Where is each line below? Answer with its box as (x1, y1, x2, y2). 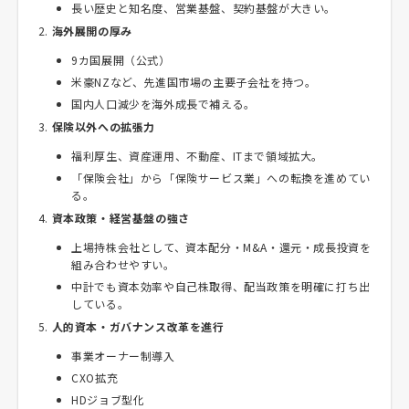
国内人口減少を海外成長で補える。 (71, 96, 256, 111)
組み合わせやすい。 (71, 257, 175, 272)
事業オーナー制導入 (71, 348, 175, 363)
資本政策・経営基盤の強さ (51, 210, 190, 225)
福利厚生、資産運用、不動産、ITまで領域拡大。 (71, 148, 323, 163)
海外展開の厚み (51, 23, 132, 38)
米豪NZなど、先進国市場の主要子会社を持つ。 (71, 74, 317, 89)
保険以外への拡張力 (51, 119, 155, 134)
